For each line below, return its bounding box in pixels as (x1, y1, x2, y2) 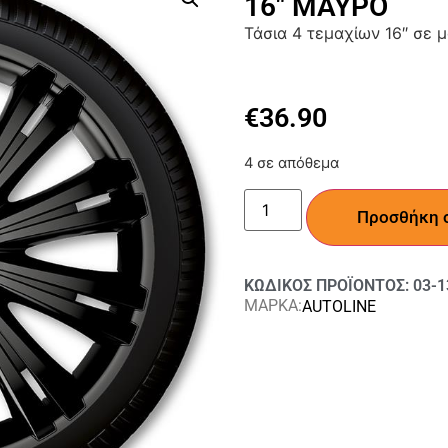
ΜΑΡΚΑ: (244, 295, 302, 315)
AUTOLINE (302, 296, 376, 316)
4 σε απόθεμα (244, 154, 339, 173)
